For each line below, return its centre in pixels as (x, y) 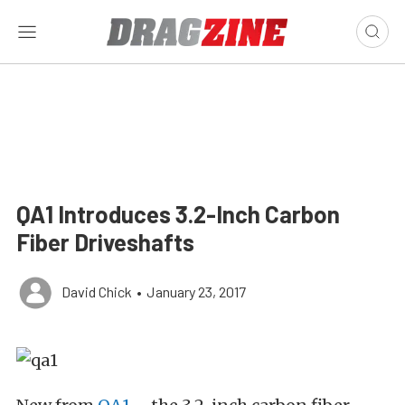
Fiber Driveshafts (105, 242)
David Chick (97, 292)
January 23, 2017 (196, 292)
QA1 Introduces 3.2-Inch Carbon (178, 214)
